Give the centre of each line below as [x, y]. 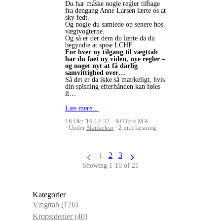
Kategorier [49, 195]
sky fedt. [78, 18]
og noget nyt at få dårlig [101, 66]
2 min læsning [137, 128]
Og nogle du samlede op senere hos [114, 25]
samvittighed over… [95, 73]
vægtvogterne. [86, 32]
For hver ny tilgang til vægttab [111, 52]
